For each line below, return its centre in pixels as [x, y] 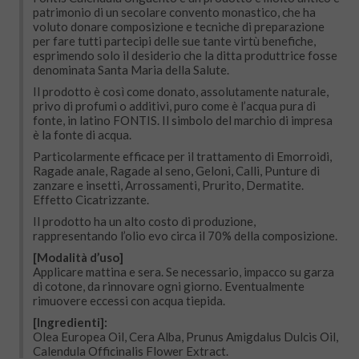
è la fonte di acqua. [82, 135]
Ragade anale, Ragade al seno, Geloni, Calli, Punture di [176, 171]
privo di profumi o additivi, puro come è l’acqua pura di [174, 106]
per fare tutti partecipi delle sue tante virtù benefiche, [174, 41]
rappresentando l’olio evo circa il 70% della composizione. [185, 236]
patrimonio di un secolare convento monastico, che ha [174, 12]
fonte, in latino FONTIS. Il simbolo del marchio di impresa [183, 121]
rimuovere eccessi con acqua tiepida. [129, 301]
